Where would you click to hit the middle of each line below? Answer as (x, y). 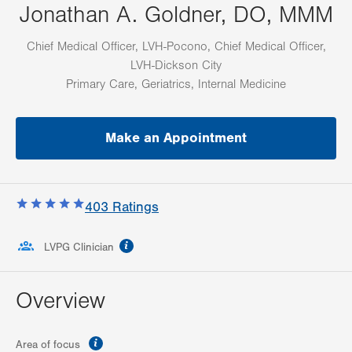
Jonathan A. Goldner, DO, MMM (176, 15)
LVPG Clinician (79, 248)
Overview (60, 301)
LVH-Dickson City (176, 66)
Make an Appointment (176, 138)
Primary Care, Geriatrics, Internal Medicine (176, 84)
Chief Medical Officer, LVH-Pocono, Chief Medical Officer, (176, 47)
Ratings (134, 207)
